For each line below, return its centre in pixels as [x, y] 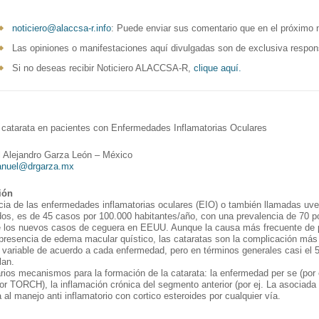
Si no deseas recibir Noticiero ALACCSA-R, [103, 68]
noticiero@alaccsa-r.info [62, 28]
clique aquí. [218, 68]
